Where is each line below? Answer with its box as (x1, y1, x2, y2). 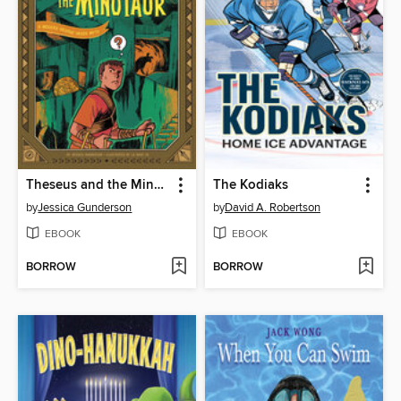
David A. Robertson (225, 200, 320, 216)
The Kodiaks (213, 177, 288, 194)
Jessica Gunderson (38, 200, 132, 216)
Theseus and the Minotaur (154, 177, 165, 194)
